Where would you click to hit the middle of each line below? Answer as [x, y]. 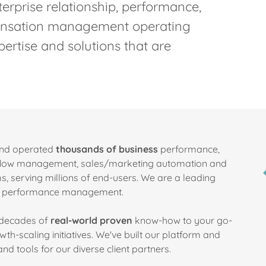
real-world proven [91, 220]
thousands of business [107, 149]
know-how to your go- [182, 220]
